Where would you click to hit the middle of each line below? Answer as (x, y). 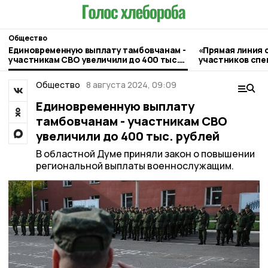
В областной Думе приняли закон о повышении (145, 154)
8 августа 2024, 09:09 (131, 85)
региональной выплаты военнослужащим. (135, 166)
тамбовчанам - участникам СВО (131, 121)
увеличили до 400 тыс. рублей (127, 136)
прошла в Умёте (232, 69)
